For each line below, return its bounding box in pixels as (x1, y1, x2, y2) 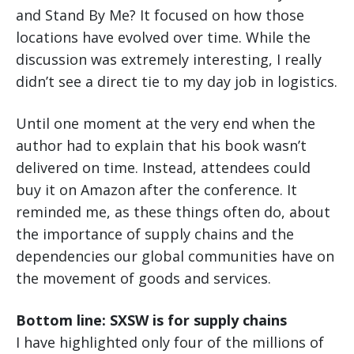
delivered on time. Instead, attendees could (16, 158, 311, 178)
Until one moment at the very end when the (16, 114, 315, 134)
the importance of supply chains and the (16, 224, 294, 244)
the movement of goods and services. (16, 269, 271, 288)
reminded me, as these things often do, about (16, 202, 330, 222)
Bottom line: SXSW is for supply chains (16, 311, 287, 330)
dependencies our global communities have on (16, 247, 334, 266)
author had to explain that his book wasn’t (16, 136, 307, 156)
